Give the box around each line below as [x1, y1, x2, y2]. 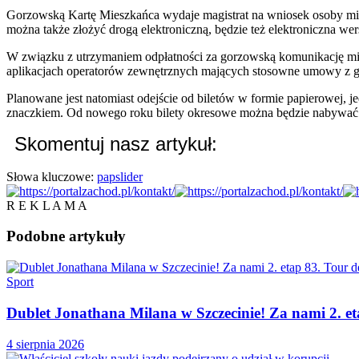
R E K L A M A [6, 198, 87, 212]
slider [115, 169, 143, 184]
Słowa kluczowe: [6, 169, 94, 184]
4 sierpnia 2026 [6, 337, 84, 351]
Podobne [6, 228, 65, 245]
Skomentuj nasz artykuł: [14, 132, 217, 155]
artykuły [65, 228, 126, 245]
